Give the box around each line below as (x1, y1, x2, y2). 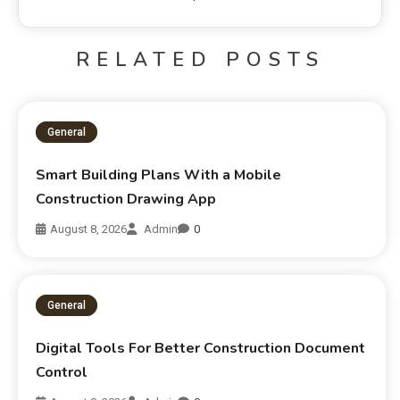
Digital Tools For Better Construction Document (36, 337, 366, 358)
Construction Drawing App (36, 188, 217, 209)
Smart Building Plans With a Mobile (36, 164, 282, 185)
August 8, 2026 (50, 221, 128, 236)
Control (36, 362, 88, 382)
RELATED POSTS (75, 46, 325, 73)
